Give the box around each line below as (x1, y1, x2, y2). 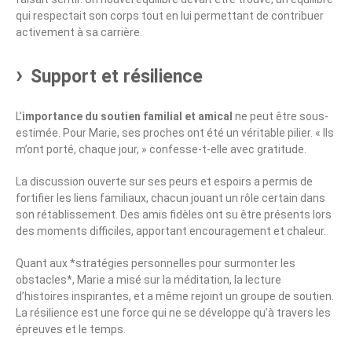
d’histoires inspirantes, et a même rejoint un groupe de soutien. (16, 290, 334, 303)
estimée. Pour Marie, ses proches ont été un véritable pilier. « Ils (16, 126, 334, 140)
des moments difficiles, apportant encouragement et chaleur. (16, 225, 326, 238)
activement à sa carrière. (16, 26, 142, 39)
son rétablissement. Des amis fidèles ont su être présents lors (16, 208, 332, 222)
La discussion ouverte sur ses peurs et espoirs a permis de (16, 175, 313, 189)
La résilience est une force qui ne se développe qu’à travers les (16, 306, 331, 320)
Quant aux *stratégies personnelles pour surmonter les (16, 257, 295, 270)
